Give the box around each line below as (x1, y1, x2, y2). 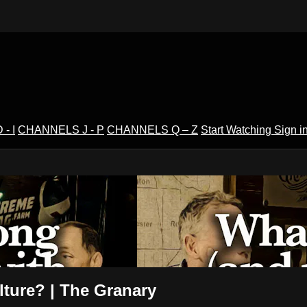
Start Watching (201, 123, 274, 136)
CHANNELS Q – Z (107, 123, 198, 136)
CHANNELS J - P (18, 123, 104, 136)
